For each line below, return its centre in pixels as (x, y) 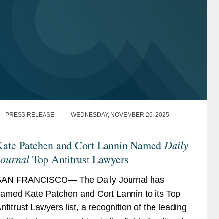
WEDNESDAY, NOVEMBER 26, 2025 (120, 115)
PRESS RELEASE (30, 115)
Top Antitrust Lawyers (79, 159)
